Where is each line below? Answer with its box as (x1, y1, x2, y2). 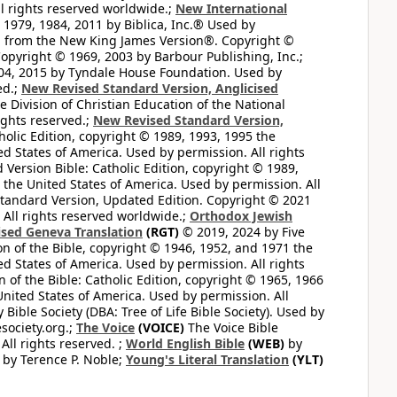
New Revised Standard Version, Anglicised (21, 80, 278, 97)
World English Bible (126, 335, 245, 352)
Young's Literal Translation (126, 351, 289, 368)
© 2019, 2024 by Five (179, 223, 305, 240)
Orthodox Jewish (190, 207, 292, 224)
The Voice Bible (184, 319, 278, 336)
